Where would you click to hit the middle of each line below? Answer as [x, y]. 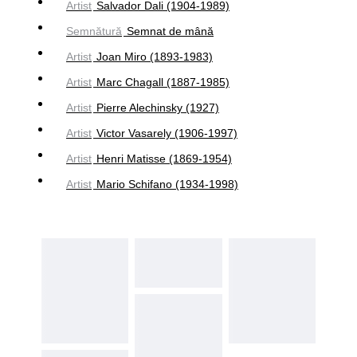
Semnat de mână [170, 31]
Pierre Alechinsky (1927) [158, 107]
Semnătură [94, 31]
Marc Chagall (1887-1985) [163, 82]
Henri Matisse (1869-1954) [164, 158]
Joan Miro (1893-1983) [155, 56]
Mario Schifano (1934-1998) [167, 184]
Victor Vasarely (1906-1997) [167, 133]
